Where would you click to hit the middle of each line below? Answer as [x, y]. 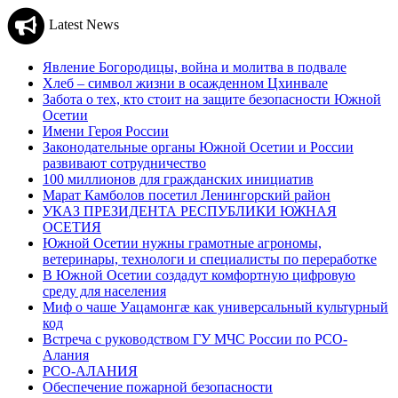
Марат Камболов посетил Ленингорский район [187, 195]
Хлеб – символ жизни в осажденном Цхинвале [185, 83]
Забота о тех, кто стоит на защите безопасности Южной [212, 99]
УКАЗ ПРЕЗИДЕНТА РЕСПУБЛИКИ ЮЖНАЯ [190, 211]
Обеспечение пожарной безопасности [158, 386]
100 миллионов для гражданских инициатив [178, 179]
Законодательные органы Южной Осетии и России [198, 147]
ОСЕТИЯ [72, 227]
